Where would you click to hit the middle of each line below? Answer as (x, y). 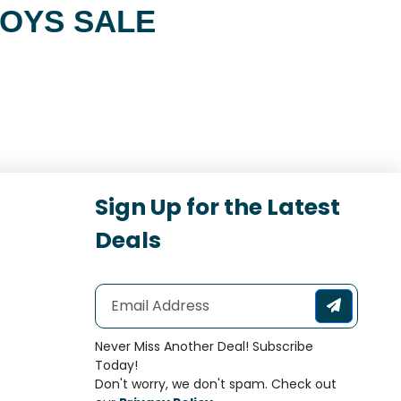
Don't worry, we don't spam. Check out (216, 384)
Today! (116, 366)
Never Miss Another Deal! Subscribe (204, 347)
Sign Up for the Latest (218, 208)
